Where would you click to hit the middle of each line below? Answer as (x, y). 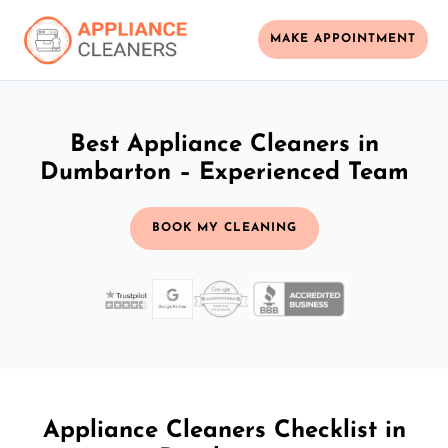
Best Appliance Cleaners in (224, 144)
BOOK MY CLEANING (224, 227)
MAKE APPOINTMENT (343, 39)
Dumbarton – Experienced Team (224, 172)
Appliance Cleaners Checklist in (224, 430)
